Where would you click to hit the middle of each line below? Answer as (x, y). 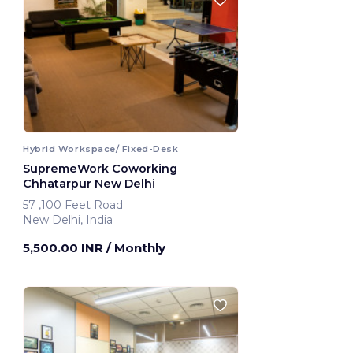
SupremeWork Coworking (100, 168)
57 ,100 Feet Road (82, 204)
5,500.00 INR (65, 247)
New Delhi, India (68, 219)
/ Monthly (136, 247)
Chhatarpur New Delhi (89, 183)
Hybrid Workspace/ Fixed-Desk (101, 149)
